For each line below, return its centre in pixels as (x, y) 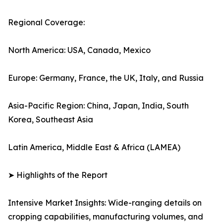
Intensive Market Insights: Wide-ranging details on (105, 203)
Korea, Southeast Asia (51, 120)
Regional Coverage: (46, 23)
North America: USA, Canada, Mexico (79, 50)
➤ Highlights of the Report (58, 175)
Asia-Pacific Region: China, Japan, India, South (98, 106)
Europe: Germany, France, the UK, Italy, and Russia (106, 78)
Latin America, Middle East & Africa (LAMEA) (94, 147)
